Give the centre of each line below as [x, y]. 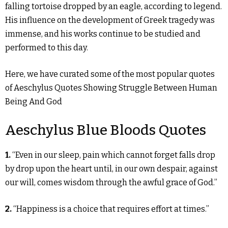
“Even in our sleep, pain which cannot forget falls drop [114, 155]
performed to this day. [47, 48]
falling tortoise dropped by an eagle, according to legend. [113, 6]
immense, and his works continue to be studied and [103, 34]
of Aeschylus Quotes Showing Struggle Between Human [111, 88]
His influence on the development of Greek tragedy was [110, 20]
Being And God [34, 102]
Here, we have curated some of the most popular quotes [110, 74]
